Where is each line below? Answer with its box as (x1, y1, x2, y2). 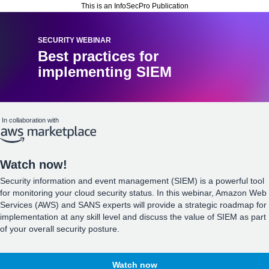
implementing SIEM (37, 64, 172, 80)
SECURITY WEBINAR (37, 36, 111, 44)
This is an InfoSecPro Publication (80, 2, 189, 10)
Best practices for (37, 48, 159, 64)
